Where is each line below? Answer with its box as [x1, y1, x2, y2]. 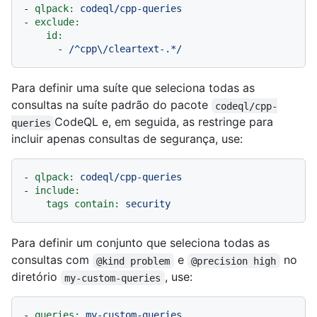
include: [35, 185, 80, 197]
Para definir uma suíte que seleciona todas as [11, 81, 255, 96]
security [125, 198, 171, 210]
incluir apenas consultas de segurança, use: [11, 132, 243, 146]
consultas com [11, 253, 93, 267]
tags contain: [46, 198, 120, 210]
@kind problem [96, 255, 171, 267]
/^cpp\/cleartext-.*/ [69, 43, 182, 55]
